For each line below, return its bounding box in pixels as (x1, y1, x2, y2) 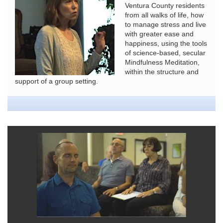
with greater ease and (125, 30, 194, 38)
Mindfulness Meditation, (125, 58, 200, 66)
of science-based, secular (125, 49, 206, 57)
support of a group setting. (15, 77, 98, 85)
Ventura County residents (125, 1, 205, 9)
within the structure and (125, 68, 199, 76)
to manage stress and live (125, 20, 206, 28)
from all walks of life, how (125, 11, 204, 19)
